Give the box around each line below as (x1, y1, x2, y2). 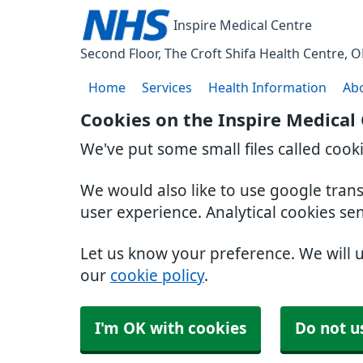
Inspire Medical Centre (173, 19, 312, 32)
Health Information (208, 81, 327, 94)
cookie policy (110, 268, 204, 284)
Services (142, 81, 192, 94)
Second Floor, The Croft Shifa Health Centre (80, 47, 344, 60)
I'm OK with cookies (95, 321, 246, 336)
